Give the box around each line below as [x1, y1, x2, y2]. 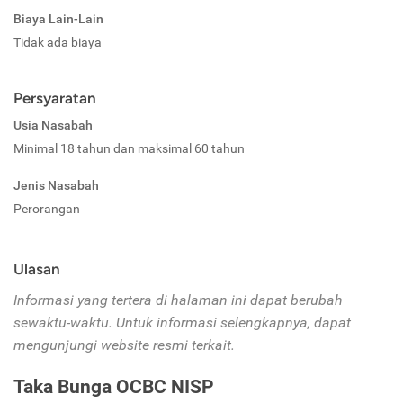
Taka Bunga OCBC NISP [13, 376, 214, 399]
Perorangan [13, 201, 80, 217]
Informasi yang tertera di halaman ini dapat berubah [13, 291, 343, 309]
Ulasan [13, 260, 60, 279]
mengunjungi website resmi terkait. [13, 336, 235, 354]
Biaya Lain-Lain [13, 12, 103, 27]
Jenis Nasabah [13, 178, 99, 193]
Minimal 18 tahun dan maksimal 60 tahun [13, 141, 245, 157]
